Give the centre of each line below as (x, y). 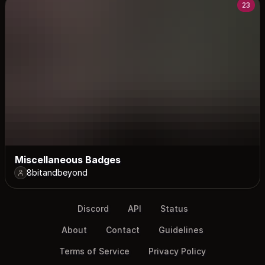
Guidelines (181, 230)
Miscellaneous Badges (68, 160)
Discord (93, 209)
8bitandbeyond (57, 173)
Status (174, 209)
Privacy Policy (177, 251)
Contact (123, 230)
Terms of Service (94, 251)
